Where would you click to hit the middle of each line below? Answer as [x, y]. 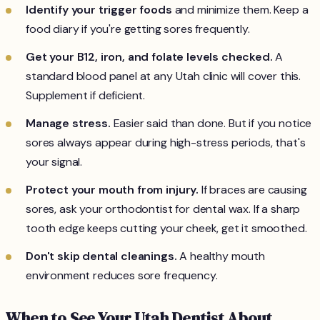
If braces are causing [253, 190]
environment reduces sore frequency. [122, 276]
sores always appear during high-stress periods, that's [166, 143]
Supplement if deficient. [86, 96]
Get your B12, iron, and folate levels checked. [149, 57]
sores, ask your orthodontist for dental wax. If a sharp [163, 209]
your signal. [54, 162]
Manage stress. [68, 124]
